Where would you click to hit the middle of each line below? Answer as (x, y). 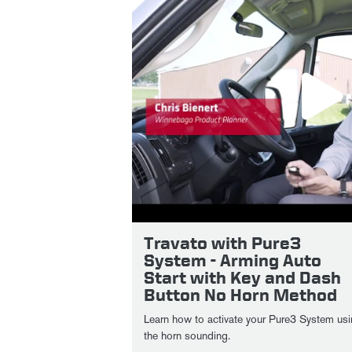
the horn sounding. (187, 336)
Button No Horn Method (240, 295)
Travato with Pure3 (222, 243)
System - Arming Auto (233, 260)
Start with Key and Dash (242, 277)
